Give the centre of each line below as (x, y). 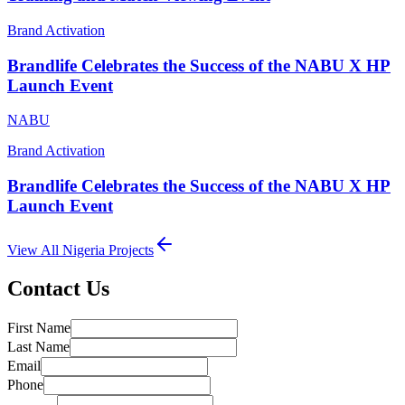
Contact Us (58, 288)
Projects (129, 250)
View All (35, 250)
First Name (39, 327)
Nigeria (84, 250)
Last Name (38, 346)
